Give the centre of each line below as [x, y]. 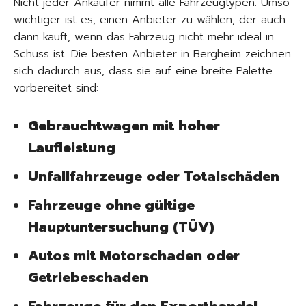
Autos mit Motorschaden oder [134, 255]
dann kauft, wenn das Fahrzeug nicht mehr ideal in [144, 37]
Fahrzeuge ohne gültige [111, 205]
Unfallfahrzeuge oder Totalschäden [154, 176]
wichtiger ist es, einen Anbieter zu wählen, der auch [150, 20]
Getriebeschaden [88, 277]
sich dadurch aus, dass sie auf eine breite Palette [143, 71]
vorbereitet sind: [56, 88]
